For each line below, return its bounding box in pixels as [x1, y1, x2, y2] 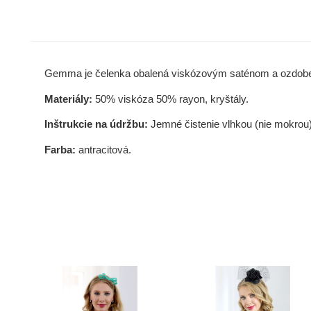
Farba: [44, 144, 76, 156]
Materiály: [44, 93, 95, 105]
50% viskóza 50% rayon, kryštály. [94, 93, 249, 105]
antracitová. [75, 144, 131, 156]
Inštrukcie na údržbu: [44, 119, 151, 131]
